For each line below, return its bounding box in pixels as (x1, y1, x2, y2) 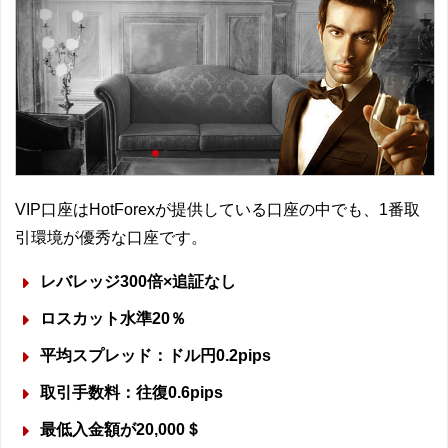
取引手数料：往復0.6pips (40, 383, 223, 401)
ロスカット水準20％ (40, 309, 186, 327)
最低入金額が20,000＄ (40, 420, 201, 438)
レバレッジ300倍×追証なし (40, 272, 236, 290)
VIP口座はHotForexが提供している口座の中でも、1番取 (15, 200, 420, 218)
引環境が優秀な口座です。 (15, 228, 207, 246)
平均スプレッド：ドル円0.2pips (40, 346, 271, 364)
